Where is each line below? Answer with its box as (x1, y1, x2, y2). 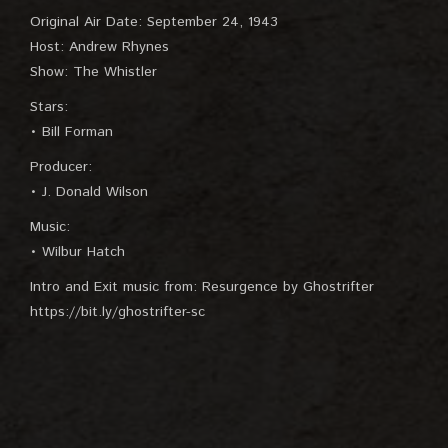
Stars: (30, 97, 68, 117)
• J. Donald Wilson (30, 182, 148, 202)
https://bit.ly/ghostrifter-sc (30, 302, 205, 322)
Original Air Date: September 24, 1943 (30, 12, 278, 32)
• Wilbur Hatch (30, 242, 125, 262)
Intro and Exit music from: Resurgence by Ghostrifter (30, 277, 374, 297)
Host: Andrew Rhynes (30, 37, 169, 57)
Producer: (30, 157, 92, 177)
